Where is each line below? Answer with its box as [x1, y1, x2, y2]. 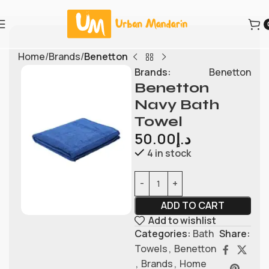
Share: [219, 226, 250, 240]
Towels [134, 241, 168, 255]
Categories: [134, 226, 191, 240]
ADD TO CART [160, 198, 225, 212]
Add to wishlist [148, 214, 217, 228]
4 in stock [147, 146, 191, 160]
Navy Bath [134, 95, 219, 113]
